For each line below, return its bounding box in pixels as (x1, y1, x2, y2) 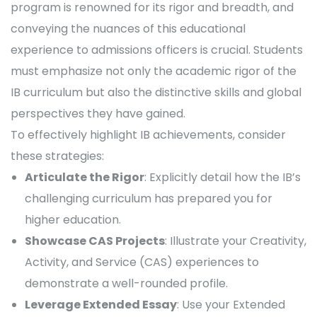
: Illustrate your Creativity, (165, 233, 306, 249)
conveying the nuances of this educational (11, 21, 246, 37)
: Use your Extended (177, 296, 285, 313)
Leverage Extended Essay (25, 296, 177, 313)
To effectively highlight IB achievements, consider (11, 127, 286, 143)
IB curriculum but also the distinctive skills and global (11, 84, 301, 100)
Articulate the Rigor (25, 169, 144, 185)
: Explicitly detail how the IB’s (144, 169, 301, 185)
